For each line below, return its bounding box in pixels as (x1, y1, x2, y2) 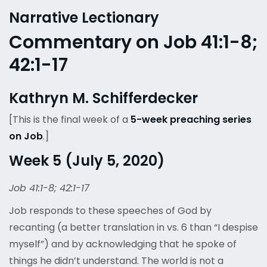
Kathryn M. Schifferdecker (9, 88, 198, 108)
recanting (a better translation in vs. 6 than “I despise (9, 221, 258, 235)
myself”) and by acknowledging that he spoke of (9, 237, 237, 252)
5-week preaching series (131, 113, 252, 127)
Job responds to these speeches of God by (9, 204, 212, 218)
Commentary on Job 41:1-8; (9, 30, 257, 55)
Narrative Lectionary (9, 8, 159, 28)
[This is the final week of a (9, 113, 131, 127)
